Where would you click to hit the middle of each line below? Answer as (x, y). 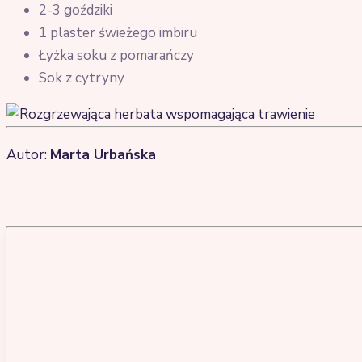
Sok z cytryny (82, 78)
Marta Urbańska (103, 155)
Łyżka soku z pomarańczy (116, 56)
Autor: (28, 155)
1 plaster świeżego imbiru (118, 33)
